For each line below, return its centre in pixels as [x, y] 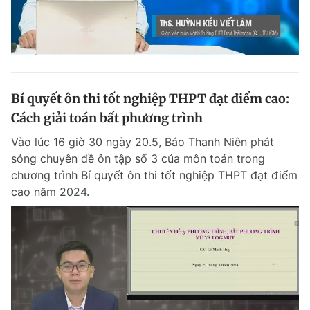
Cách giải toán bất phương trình [107, 118]
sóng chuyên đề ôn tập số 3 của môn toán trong [138, 158]
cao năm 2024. [50, 192]
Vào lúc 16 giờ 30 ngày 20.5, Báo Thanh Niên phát [143, 142]
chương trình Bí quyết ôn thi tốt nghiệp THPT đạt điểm [154, 175]
